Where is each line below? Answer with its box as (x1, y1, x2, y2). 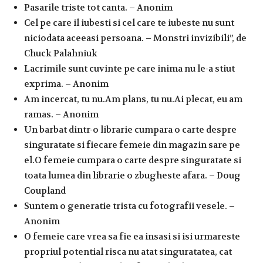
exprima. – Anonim (24, 77, 109, 90)
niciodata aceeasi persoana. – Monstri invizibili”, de (24, 32, 247, 44)
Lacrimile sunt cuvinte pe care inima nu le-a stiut (24, 62, 235, 75)
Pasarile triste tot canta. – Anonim (24, 1, 173, 14)
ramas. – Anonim (24, 108, 99, 120)
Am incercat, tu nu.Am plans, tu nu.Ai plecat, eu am (24, 93, 242, 105)
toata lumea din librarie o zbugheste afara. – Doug (24, 169, 241, 181)
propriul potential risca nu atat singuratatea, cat (24, 245, 232, 258)
